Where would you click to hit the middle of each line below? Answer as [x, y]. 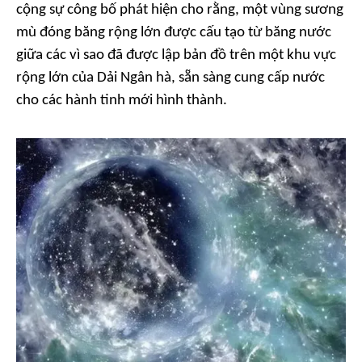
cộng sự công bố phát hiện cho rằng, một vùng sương [180, 10]
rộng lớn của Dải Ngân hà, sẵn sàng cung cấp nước [170, 78]
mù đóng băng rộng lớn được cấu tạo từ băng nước [174, 33]
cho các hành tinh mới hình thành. [122, 101]
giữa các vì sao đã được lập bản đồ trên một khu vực [176, 55]
